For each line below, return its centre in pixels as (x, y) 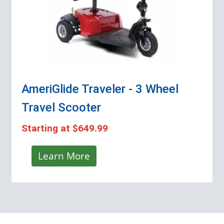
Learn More (64, 155)
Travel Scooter (61, 107)
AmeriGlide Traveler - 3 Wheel (100, 89)
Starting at (47, 128)
